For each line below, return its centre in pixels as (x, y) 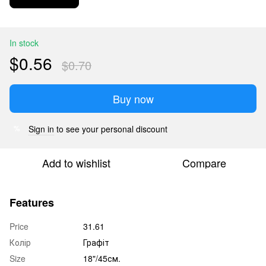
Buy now (133, 98)
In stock (24, 42)
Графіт (96, 242)
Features (32, 202)
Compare (204, 162)
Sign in (41, 129)
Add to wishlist (76, 162)
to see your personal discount (111, 129)
